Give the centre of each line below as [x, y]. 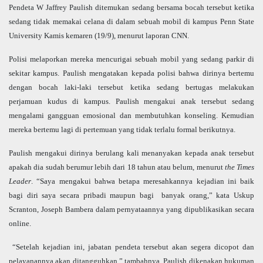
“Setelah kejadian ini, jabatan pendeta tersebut [91, 247]
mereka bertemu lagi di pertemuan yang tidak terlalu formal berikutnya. [122, 130]
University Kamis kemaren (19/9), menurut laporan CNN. [99, 36]
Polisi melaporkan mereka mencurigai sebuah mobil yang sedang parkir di [131, 59]
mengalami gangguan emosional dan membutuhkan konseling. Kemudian [131, 116]
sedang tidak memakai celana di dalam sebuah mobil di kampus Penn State [131, 22]
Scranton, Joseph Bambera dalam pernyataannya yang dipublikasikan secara [131, 210]
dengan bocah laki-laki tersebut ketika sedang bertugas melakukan [131, 87]
